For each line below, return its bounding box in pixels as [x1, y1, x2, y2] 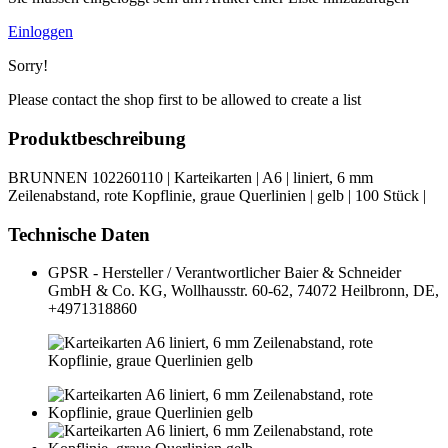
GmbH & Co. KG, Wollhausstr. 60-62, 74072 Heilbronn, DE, [48, 282, 439, 300]
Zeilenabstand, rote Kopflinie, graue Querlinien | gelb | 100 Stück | [8, 186, 426, 204]
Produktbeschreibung [8, 128, 186, 150]
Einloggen [8, 23, 73, 41]
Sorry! [8, 57, 48, 75]
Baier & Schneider [284, 264, 401, 282]
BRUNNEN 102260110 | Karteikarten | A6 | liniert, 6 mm [8, 168, 373, 186]
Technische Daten [8, 223, 150, 245]
